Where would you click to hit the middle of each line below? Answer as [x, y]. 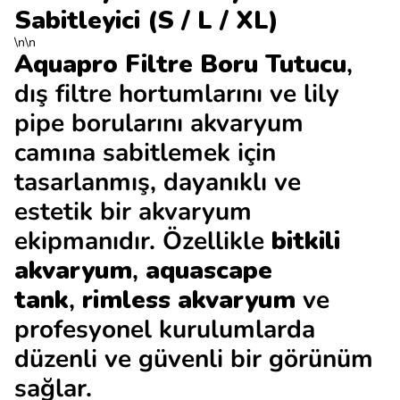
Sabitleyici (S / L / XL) [146, 21]
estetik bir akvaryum [133, 212]
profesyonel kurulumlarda [165, 329]
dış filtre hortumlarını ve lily [177, 94]
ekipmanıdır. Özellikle [143, 241]
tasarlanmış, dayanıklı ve [158, 182]
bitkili [306, 241]
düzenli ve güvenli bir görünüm [194, 359]
